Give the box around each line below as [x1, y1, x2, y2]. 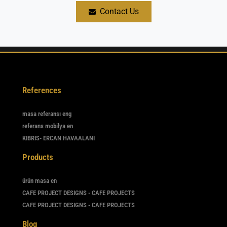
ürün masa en [22, 176, 57, 184]
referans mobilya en [22, 122, 73, 130]
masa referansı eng [22, 109, 72, 118]
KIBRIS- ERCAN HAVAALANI [22, 134, 95, 142]
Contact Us [99, 7, 139, 17]
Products [22, 152, 53, 162]
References [22, 85, 61, 95]
